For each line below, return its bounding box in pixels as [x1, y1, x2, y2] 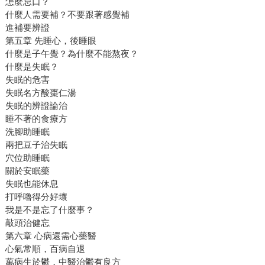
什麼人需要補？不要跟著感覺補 [5, 9, 130, 20]
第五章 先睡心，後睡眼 [5, 35, 96, 46]
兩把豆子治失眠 [5, 140, 67, 150]
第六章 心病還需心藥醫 [5, 231, 96, 241]
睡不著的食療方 [5, 114, 67, 124]
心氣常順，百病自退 [5, 244, 85, 254]
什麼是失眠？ [5, 62, 59, 72]
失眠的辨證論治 [5, 101, 67, 111]
